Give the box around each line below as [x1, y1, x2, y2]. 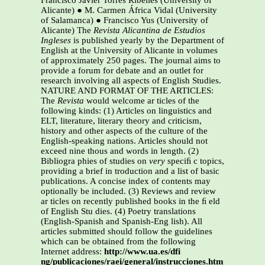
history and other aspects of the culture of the [41, 126, 208, 136]
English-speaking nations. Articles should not [41, 136, 208, 146]
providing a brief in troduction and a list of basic [41, 166, 219, 176]
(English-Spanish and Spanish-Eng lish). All [41, 216, 202, 227]
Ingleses [41, 35, 71, 46]
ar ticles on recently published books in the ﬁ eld [41, 196, 220, 206]
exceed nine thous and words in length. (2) [41, 146, 199, 156]
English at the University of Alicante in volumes [41, 46, 218, 56]
